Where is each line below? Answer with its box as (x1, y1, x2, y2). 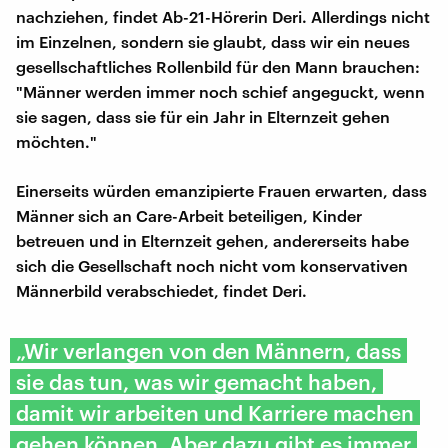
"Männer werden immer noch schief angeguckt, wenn (16, 81, 425, 101)
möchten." (16, 131, 97, 151)
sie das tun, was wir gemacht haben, (16, 368, 377, 394)
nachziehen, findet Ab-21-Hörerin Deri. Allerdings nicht (16, 6, 430, 26)
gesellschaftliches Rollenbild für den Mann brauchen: (16, 56, 420, 76)
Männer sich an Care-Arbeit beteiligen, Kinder (16, 205, 362, 225)
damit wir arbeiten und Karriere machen (16, 399, 414, 425)
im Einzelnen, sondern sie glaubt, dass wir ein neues (16, 31, 410, 51)
